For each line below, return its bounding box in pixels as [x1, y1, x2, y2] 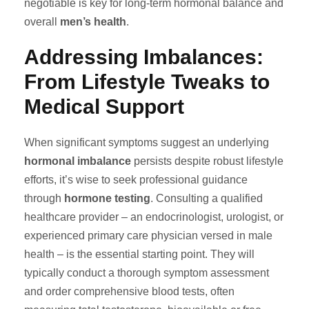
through [24, 192, 64, 204]
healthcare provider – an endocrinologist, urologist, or [24, 211, 283, 223]
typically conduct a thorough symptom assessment [24, 267, 269, 279]
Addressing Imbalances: [24, 46, 263, 68]
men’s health [60, 16, 126, 28]
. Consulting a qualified [150, 192, 263, 204]
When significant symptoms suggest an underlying [24, 137, 269, 148]
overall [24, 16, 60, 28]
